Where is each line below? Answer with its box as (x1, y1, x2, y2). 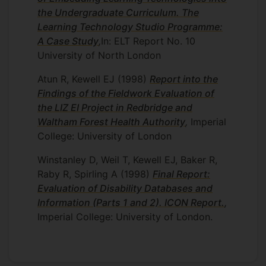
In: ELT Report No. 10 (101, 35, 195, 47)
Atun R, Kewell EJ (37, 73, 115, 85)
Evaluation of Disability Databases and (37, 182, 213, 194)
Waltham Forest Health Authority (37, 116, 185, 128)
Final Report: (153, 168, 210, 180)
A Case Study (37, 35, 99, 47)
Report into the (150, 73, 218, 85)
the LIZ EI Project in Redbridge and (37, 102, 192, 113)
